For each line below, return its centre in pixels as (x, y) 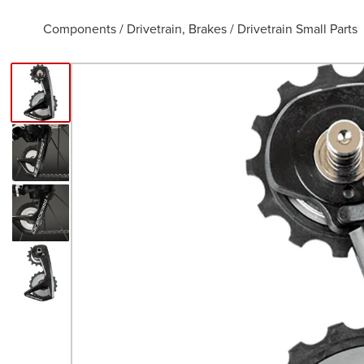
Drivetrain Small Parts (298, 28)
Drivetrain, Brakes (177, 28)
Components (80, 28)
